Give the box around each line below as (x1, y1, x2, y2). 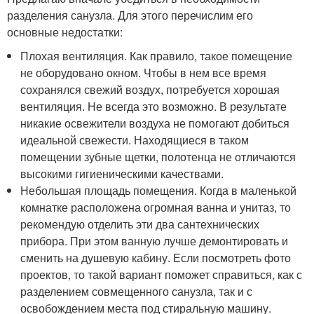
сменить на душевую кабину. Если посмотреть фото (20, 250, 292, 266)
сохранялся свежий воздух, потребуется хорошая (20, 81, 280, 98)
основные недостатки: (7, 24, 123, 41)
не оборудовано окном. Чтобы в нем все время (20, 64, 267, 81)
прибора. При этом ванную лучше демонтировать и (20, 233, 289, 250)
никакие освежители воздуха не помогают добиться (20, 115, 290, 132)
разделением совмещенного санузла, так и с (20, 283, 253, 300)
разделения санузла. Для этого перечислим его (7, 7, 253, 24)
